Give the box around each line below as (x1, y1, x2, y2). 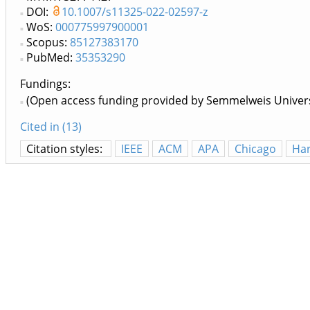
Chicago (235, 141, 276, 157)
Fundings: (20, 76, 71, 92)
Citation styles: (26, 141, 105, 157)
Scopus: (26, 35, 70, 51)
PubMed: (26, 50, 75, 66)
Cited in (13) (20, 119, 82, 135)
